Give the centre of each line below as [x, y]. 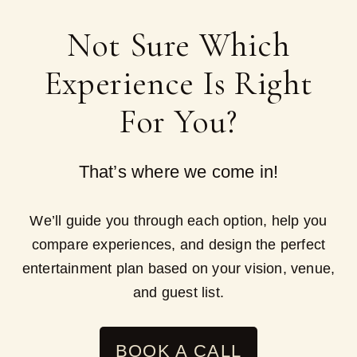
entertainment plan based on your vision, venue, [178, 268]
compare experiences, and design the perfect [178, 244]
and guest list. [178, 292]
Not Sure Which [178, 45]
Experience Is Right [178, 83]
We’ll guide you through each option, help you [178, 220]
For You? [178, 121]
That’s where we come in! [178, 171]
